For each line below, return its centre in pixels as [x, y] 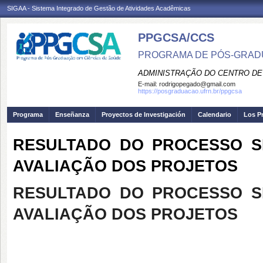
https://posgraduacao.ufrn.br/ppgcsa [190, 91]
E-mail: [149, 84]
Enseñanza [72, 114]
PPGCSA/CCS [176, 38]
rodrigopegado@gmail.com [197, 84]
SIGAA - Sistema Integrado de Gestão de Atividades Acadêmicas [99, 8]
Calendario [215, 114]
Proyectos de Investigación [144, 114]
